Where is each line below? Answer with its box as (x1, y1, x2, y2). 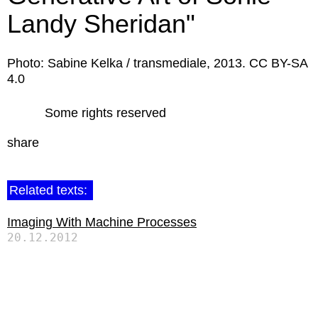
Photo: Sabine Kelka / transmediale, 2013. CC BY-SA (7, 56, 307, 70)
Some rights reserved (45, 106, 166, 120)
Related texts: (9, 183, 91, 197)
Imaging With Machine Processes (7, 215, 197, 229)
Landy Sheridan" (7, 9, 195, 38)
